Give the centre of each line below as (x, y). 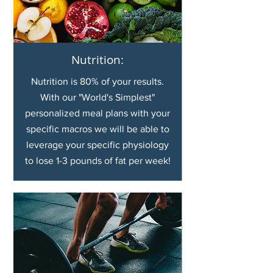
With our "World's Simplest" (97, 97)
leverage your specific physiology (97, 145)
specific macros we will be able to (97, 129)
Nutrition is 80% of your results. (97, 81)
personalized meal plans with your (97, 113)
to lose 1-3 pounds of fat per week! (97, 161)
